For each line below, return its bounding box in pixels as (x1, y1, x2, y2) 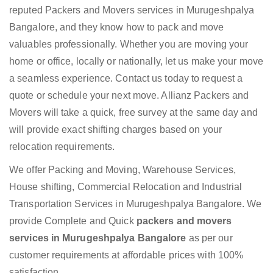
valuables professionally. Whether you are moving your (9, 39, 249, 50)
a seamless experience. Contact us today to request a (9, 73, 243, 84)
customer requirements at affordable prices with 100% (9, 250, 244, 261)
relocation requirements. (9, 141, 115, 152)
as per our (188, 233, 233, 244)
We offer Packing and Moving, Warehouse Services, (9, 165, 236, 175)
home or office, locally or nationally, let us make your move (9, 56, 264, 67)
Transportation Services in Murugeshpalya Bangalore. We (9, 199, 262, 210)
